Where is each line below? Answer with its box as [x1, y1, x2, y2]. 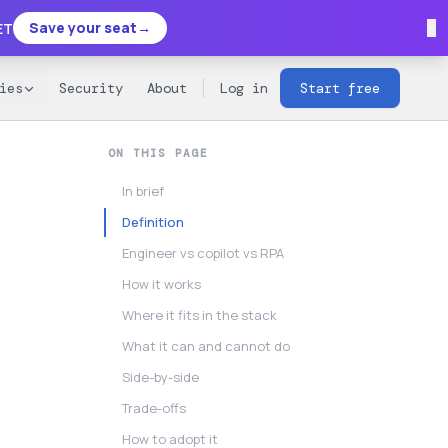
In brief [122, 182, 164, 200]
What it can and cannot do [122, 337, 290, 355]
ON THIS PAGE [108, 146, 208, 160]
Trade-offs [122, 399, 186, 417]
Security [59, 79, 123, 97]
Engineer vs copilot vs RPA [122, 244, 284, 262]
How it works [122, 275, 201, 293]
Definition [122, 213, 184, 231]
